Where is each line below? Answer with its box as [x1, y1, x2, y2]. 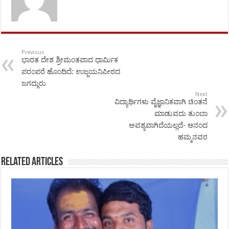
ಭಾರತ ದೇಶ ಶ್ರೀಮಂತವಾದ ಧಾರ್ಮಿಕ [21, 56, 119, 64]
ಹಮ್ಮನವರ [177, 133, 208, 142]
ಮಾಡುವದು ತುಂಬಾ [154, 109, 208, 118]
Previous [21, 49, 45, 56]
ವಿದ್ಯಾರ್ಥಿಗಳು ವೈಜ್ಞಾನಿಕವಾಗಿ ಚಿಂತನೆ [114, 98, 208, 106]
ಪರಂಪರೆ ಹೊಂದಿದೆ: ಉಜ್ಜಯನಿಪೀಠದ [21, 67, 121, 76]
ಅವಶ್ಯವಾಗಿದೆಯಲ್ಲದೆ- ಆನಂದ [128, 121, 208, 130]
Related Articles [1, 156, 63, 169]
